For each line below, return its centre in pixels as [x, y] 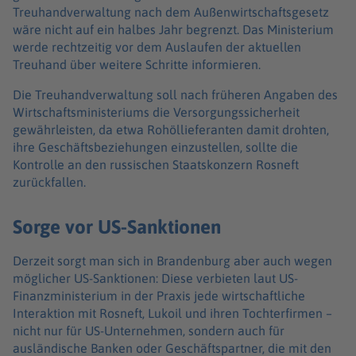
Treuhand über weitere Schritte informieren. [138, 65]
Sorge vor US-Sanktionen [117, 227]
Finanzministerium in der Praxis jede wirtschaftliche [159, 296]
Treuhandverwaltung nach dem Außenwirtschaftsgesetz [171, 12]
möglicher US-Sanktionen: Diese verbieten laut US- [155, 279]
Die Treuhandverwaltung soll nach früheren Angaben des [175, 95]
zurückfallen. [51, 182]
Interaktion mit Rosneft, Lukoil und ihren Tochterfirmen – [172, 313]
